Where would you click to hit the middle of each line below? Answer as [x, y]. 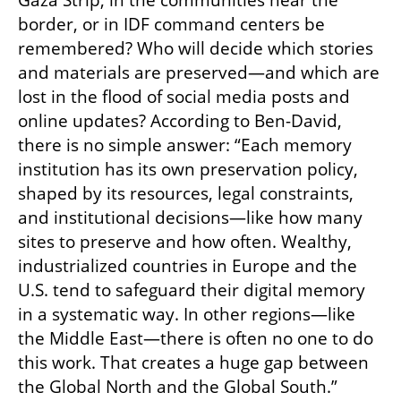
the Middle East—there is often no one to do [196, 339]
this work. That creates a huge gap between [193, 363]
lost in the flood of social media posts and [184, 97]
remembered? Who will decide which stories [196, 49]
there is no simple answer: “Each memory [185, 145]
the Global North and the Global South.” [178, 387]
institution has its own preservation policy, [188, 170]
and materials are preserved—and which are [199, 73]
